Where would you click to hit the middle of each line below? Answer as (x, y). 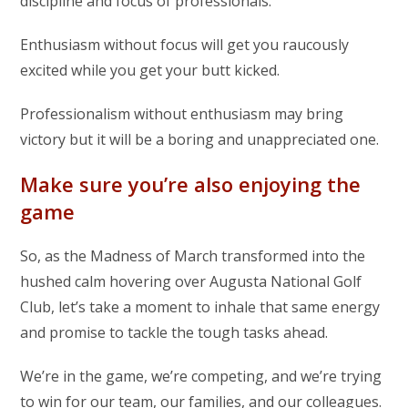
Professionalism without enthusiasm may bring (182, 113)
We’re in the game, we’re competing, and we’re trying (201, 376)
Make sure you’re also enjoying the (191, 184)
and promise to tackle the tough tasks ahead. (174, 332)
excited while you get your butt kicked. (150, 70)
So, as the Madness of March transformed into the (193, 255)
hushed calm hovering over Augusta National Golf (191, 281)
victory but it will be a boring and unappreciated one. (200, 139)
